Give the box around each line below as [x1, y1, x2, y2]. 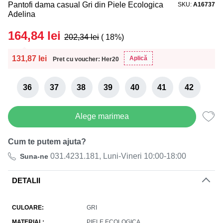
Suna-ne [20, 152, 48, 161]
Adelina [8, 10, 35, 18]
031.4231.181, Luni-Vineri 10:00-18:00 [48, 152, 186, 161]
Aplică [129, 55, 147, 62]
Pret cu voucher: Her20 [53, 56, 119, 63]
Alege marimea [75, 112, 129, 121]
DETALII [12, 177, 40, 185]
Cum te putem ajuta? [8, 137, 86, 146]
